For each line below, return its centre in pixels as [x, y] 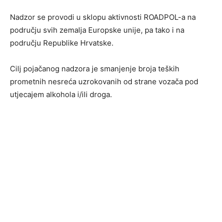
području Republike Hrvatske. [62, 43]
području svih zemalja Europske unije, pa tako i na [97, 30]
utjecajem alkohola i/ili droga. [61, 95]
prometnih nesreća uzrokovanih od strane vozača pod [104, 82]
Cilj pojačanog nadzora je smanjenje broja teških [95, 69]
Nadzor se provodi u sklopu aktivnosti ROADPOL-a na [103, 17]
